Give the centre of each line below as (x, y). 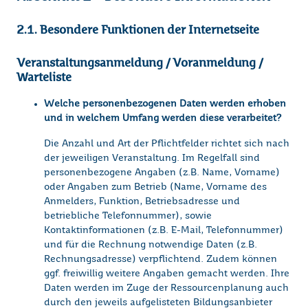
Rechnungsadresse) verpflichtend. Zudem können (161, 260)
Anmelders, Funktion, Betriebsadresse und (142, 202)
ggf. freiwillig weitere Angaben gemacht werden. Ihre (167, 274)
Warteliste (44, 77)
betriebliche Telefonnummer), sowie (128, 216)
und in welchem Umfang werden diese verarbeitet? (163, 119)
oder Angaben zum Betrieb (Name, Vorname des (155, 187)
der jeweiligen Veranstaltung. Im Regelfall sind (152, 158)
